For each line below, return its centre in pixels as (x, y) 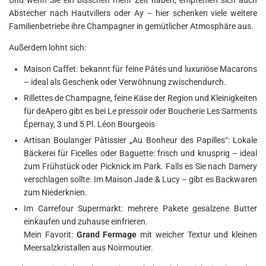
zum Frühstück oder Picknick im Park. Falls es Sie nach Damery (140, 166)
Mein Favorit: (50, 234)
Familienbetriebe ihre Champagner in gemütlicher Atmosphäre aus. (131, 26)
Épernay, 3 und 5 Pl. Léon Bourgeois (89, 124)
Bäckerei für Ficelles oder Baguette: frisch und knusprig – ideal (140, 153)
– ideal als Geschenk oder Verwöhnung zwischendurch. (125, 82)
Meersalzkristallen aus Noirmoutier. (88, 247)
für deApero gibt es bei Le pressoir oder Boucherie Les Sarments (140, 111)
